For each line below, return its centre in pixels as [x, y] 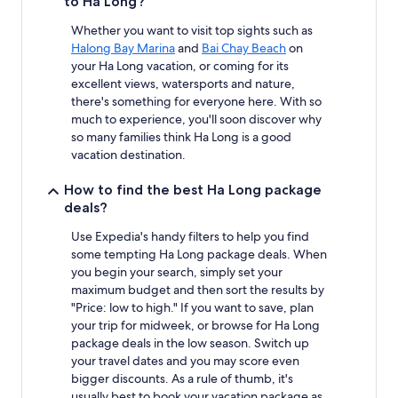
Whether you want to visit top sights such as [192, 30]
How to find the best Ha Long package [193, 189]
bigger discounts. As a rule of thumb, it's [182, 378]
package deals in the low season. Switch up [190, 342]
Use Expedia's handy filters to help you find [190, 236]
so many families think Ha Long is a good [181, 136]
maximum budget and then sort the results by [198, 289]
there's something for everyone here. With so [196, 101]
